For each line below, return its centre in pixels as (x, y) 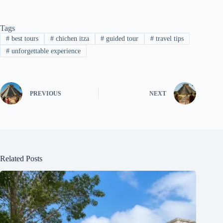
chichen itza (71, 39)
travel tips (169, 39)
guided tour (121, 39)
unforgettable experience (45, 51)
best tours (24, 39)
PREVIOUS (46, 94)
